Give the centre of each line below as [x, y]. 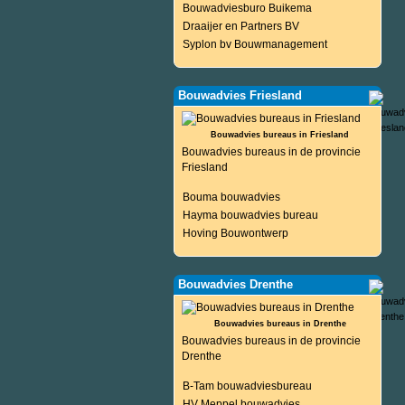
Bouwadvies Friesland [240, 95]
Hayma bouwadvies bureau [250, 215]
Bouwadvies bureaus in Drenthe [280, 324]
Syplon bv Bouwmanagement [255, 44]
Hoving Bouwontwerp [235, 233]
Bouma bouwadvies [231, 197]
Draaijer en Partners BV [241, 26]
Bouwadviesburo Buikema [247, 8]
